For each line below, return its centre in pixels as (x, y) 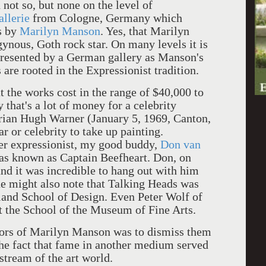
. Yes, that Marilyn (145, 31)
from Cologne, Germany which (106, 18)
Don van (180, 144)
